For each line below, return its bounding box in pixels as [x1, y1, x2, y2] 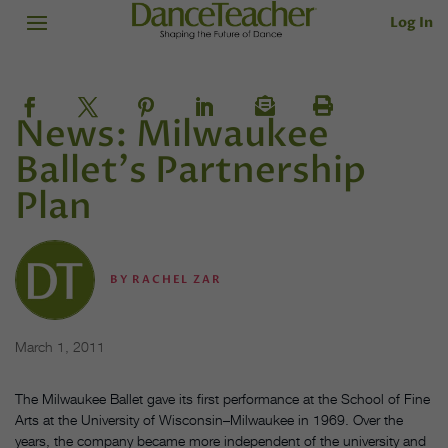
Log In [390, 12, 433, 32]
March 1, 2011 [15, 338, 105, 356]
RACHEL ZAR [132, 272, 222, 288]
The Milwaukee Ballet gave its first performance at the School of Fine [15, 390, 430, 408]
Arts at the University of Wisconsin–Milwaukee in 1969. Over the [15, 411, 403, 429]
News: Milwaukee [15, 110, 329, 160]
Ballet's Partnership [15, 146, 366, 196]
